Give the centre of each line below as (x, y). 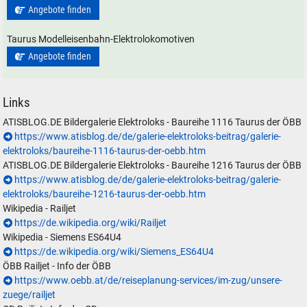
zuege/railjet (29, 295)
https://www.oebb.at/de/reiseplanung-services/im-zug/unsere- (149, 281)
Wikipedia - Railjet (40, 209)
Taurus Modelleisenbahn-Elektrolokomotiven (101, 39)
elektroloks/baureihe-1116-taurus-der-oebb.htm (105, 151)
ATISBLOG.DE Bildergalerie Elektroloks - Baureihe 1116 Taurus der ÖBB (152, 123)
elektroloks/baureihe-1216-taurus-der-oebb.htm (105, 195)
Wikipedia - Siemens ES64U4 (62, 238)
